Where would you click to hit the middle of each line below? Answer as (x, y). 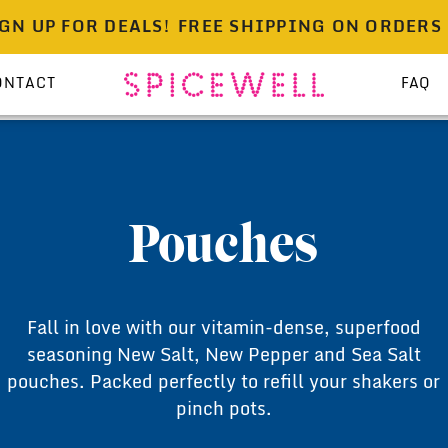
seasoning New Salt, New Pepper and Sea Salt (223, 356)
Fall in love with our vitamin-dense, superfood (223, 329)
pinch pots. (223, 410)
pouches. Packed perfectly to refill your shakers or (224, 383)
